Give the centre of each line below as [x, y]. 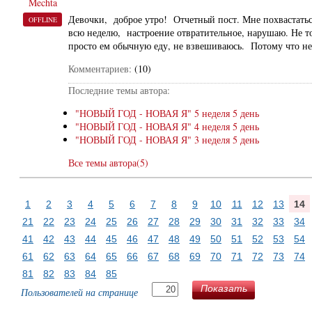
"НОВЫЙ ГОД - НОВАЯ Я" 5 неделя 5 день [167, 113]
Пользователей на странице [79, 292]
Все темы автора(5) [108, 163]
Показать [224, 288]
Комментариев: [100, 69]
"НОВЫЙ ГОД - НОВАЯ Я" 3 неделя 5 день [167, 140]
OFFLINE [42, 19]
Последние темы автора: [119, 90]
